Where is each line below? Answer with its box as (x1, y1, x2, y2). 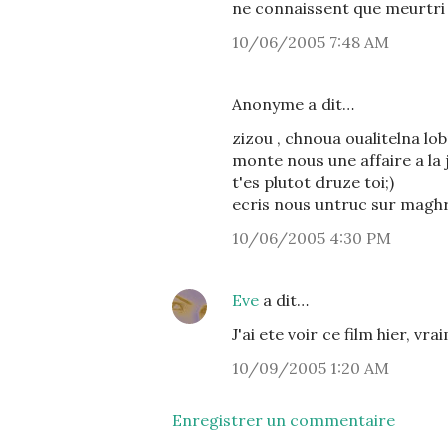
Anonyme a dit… (232, 94, 354, 114)
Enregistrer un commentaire (172, 410, 395, 430)
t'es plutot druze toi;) (232, 172, 394, 192)
